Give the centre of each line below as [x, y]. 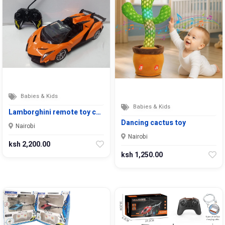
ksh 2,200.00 [29, 145]
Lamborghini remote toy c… [55, 113]
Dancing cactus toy [153, 123]
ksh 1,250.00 [142, 155]
